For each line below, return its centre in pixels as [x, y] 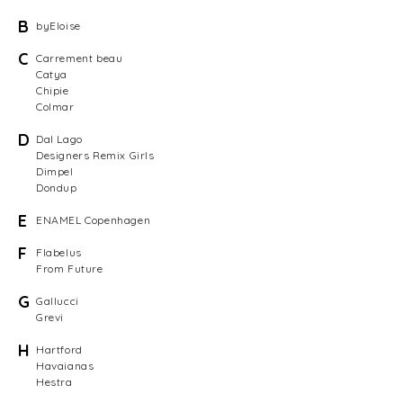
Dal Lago [59, 139]
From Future [70, 269]
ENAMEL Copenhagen [94, 220]
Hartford [59, 349]
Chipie [53, 90]
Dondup [57, 188]
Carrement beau [80, 58]
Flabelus [59, 252]
